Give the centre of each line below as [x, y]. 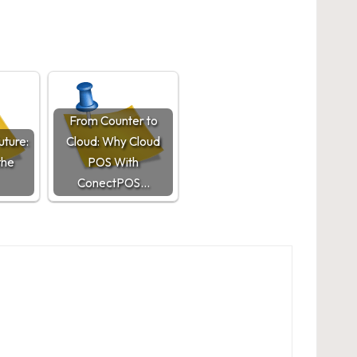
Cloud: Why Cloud [113, 141]
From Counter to [113, 121]
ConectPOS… [113, 183]
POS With [113, 162]
